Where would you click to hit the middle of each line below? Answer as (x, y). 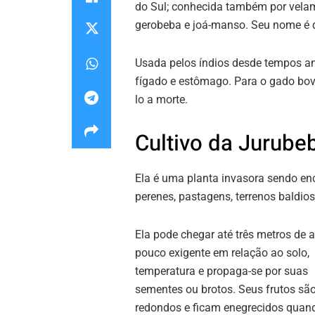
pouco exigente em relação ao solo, (222, 252)
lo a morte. (161, 100)
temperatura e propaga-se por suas (221, 271)
